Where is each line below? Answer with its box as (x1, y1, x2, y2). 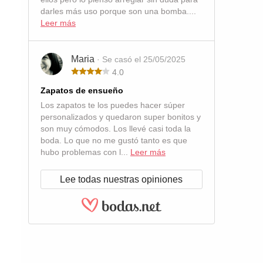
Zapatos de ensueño (41, 86, 123, 95)
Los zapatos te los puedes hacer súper (41, 100, 185, 110)
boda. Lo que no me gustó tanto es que (41, 136, 187, 145)
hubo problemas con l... (41, 147, 130, 157)
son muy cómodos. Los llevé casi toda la (41, 124, 191, 133)
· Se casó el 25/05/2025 (97, 55, 186, 64)
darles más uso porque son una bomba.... (41, 6, 196, 16)
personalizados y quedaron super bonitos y (41, 112, 201, 122)
